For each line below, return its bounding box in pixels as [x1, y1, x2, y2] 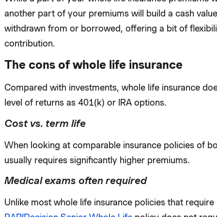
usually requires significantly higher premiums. [4, 155, 190, 165]
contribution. [4, 38, 55, 49]
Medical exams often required [4, 174, 147, 187]
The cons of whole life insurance [4, 58, 183, 72]
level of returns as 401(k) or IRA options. [4, 97, 167, 108]
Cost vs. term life [4, 117, 86, 129]
